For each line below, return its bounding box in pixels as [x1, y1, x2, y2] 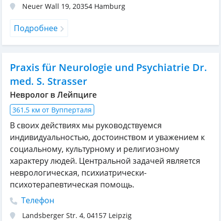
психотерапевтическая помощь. [10, 179, 134, 190]
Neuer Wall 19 [22, 1, 69, 11]
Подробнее [14, 23, 58, 34]
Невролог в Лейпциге [10, 89, 97, 100]
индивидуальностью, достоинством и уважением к [10, 132, 205, 143]
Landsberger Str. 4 [22, 211, 83, 220]
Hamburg [94, 1, 125, 11]
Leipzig [109, 211, 132, 220]
